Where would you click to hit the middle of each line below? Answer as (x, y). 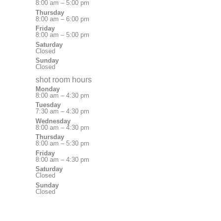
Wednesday (53, 121)
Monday (48, 89)
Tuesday (48, 105)
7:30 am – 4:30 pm (62, 111)
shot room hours (64, 79)
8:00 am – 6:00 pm (62, 19)
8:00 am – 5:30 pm (62, 143)
